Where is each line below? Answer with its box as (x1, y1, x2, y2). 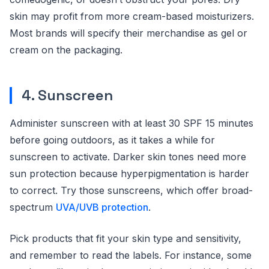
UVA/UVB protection (56, 201, 148, 213)
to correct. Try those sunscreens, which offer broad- (10, 184, 253, 196)
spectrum (10, 201, 56, 213)
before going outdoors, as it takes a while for (10, 134, 215, 146)
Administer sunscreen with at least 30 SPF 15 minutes (10, 117, 253, 129)
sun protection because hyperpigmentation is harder (10, 168, 249, 180)
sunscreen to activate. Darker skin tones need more (10, 151, 246, 163)
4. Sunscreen (22, 86, 113, 104)
